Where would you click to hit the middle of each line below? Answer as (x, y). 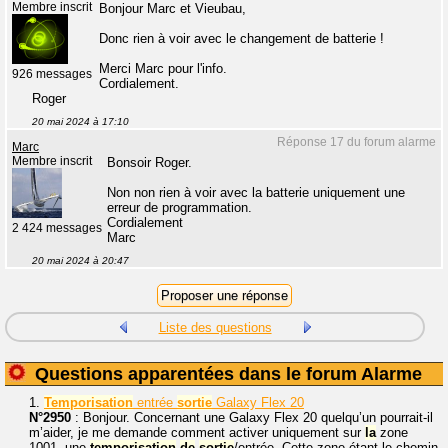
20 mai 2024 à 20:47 (80, 260)
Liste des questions (215, 327)
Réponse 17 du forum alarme (356, 142)
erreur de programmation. (179, 207)
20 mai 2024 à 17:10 (80, 121)
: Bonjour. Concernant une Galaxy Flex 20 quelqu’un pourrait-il (252, 417)
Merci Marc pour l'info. (163, 68)
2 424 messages (57, 228)
